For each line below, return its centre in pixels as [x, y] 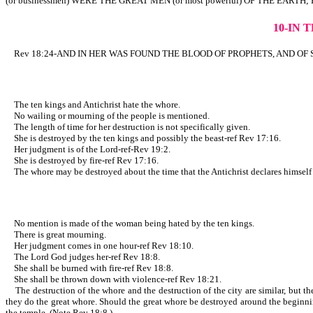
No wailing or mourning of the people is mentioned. [108, 116]
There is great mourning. [56, 234]
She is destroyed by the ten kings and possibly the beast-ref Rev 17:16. [143, 138]
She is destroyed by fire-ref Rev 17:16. [82, 161]
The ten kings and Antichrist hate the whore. [93, 105]
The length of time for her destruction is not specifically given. [128, 127]
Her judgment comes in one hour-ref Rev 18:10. [100, 245]
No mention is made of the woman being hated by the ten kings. [130, 223]
